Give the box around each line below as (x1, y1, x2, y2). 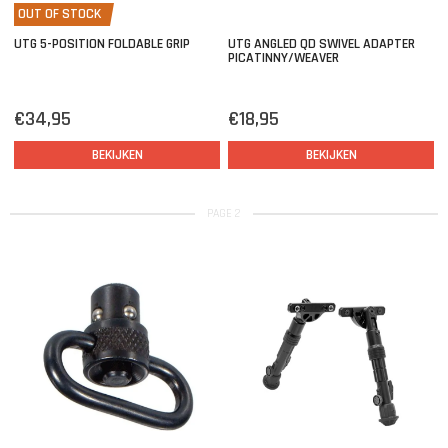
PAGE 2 (207, 206, 241, 222)
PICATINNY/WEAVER (228, 49, 339, 68)
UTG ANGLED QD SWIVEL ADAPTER (228, 35, 415, 54)
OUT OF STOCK (18, 5, 101, 24)
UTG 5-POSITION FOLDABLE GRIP (14, 35, 190, 54)
